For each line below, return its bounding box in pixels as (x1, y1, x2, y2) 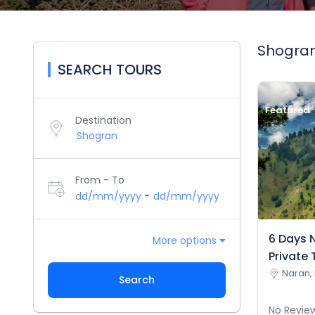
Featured (264, 103, 310, 117)
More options (152, 233, 219, 247)
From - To (75, 173, 124, 187)
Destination (75, 112, 131, 127)
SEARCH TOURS (58, 60, 162, 79)
